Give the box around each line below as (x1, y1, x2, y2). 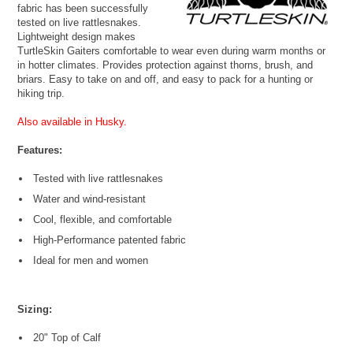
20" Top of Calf (33, 332, 102, 344)
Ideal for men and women (33, 255, 149, 267)
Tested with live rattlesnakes (33, 173, 164, 185)
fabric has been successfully (17, 2, 149, 15)
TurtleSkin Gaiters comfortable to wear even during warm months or (17, 45, 326, 58)
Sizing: (17, 303, 53, 316)
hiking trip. (17, 87, 65, 100)
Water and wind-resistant (33, 193, 147, 206)
